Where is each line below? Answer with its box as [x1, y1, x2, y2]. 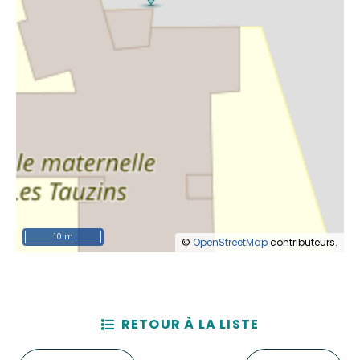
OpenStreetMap [193, 235, 268, 250]
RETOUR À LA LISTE [121, 315, 260, 334]
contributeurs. [268, 235, 337, 250]
